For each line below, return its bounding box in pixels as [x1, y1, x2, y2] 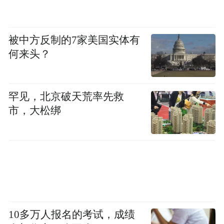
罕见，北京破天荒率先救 [8, 91, 124, 102]
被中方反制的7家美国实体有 [8, 34, 140, 46]
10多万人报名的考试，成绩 [8, 209, 135, 220]
